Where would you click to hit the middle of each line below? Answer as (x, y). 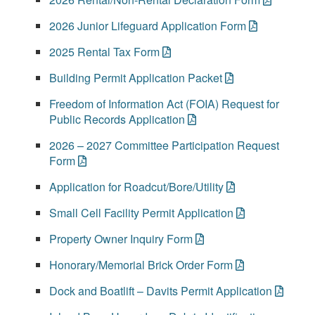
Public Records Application (117, 119)
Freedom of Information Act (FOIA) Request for (164, 104)
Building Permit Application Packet (136, 78)
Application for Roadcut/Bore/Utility (136, 187)
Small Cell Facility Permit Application (141, 213)
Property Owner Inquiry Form (121, 239)
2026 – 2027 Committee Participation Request (164, 145)
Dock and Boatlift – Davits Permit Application (161, 291)
